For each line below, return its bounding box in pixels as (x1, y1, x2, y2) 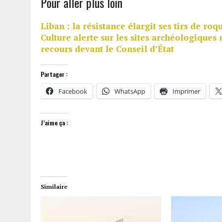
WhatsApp (114, 86, 145, 96)
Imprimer (172, 86, 200, 96)
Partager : (41, 69, 68, 78)
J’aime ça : (41, 118, 68, 127)
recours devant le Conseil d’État (41, 43, 174, 55)
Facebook (58, 86, 87, 96)
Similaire (41, 182, 67, 190)
